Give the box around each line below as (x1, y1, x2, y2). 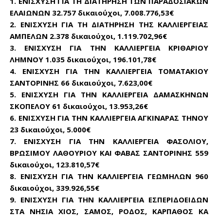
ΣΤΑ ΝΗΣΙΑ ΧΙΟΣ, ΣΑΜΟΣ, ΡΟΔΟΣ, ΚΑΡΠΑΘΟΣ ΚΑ (10, 206, 208, 216)
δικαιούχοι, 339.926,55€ (10, 182, 99, 193)
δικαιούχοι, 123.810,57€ (10, 159, 99, 169)
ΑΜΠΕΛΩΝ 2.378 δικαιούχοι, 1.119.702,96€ (10, 31, 167, 41)
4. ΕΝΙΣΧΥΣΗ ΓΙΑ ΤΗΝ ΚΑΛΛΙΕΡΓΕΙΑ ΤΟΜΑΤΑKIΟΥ (10, 66, 208, 76)
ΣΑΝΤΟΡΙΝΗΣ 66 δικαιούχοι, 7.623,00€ (10, 77, 152, 88)
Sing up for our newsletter (82, 157, 171, 165)
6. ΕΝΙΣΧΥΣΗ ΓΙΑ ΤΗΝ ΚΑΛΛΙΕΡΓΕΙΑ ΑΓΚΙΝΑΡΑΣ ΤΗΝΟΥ (10, 112, 208, 123)
